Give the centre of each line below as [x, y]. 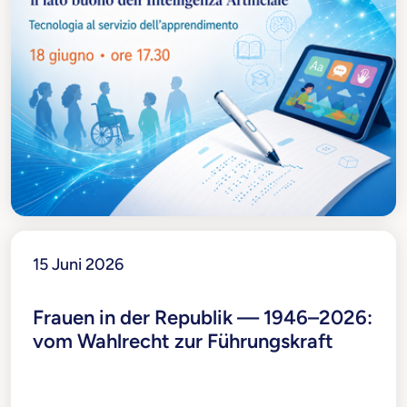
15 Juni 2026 [78, 264]
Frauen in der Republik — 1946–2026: [203, 317]
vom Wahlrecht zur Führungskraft [183, 341]
